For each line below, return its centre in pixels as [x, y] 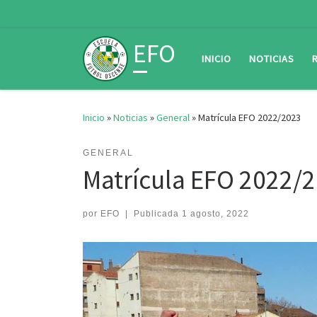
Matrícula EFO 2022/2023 [249, 118]
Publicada [157, 214]
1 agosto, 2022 [215, 214]
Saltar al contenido [60, 20]
